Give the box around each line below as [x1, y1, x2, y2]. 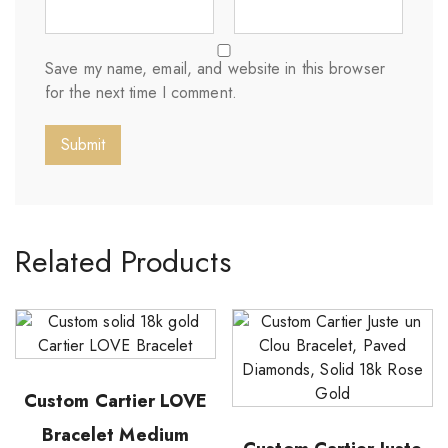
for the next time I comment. [45, 80, 237, 104]
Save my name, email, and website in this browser [45, 56, 385, 80]
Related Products [15, 239, 231, 283]
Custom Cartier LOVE [23, 387, 207, 414]
